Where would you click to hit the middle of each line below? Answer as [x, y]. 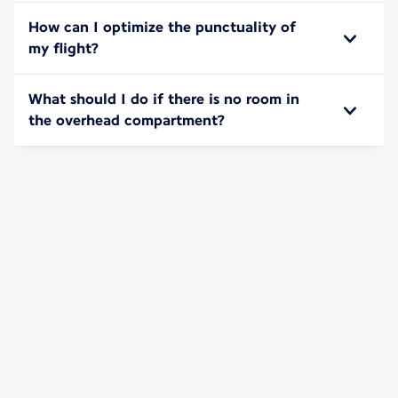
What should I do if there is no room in [164, 99]
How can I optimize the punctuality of [162, 28]
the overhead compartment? [127, 121]
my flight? [64, 49]
